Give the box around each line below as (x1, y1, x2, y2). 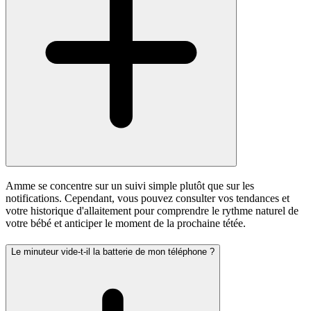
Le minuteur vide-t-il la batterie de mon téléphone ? (11, 246, 215, 257)
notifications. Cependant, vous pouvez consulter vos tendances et (6, 192, 289, 205)
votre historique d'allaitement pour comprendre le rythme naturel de (6, 205, 299, 217)
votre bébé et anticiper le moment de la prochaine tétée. (6, 217, 246, 230)
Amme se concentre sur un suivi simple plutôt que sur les (6, 180, 254, 192)
